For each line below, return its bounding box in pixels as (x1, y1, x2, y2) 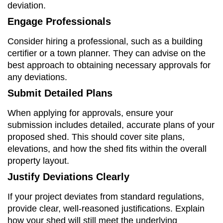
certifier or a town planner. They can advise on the (7, 48, 206, 58)
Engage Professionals (7, 15, 111, 27)
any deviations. (7, 72, 67, 82)
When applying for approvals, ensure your (7, 108, 173, 118)
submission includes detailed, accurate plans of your (7, 119, 215, 130)
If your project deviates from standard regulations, (7, 191, 204, 202)
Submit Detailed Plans (7, 87, 112, 99)
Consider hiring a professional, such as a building (7, 36, 203, 46)
